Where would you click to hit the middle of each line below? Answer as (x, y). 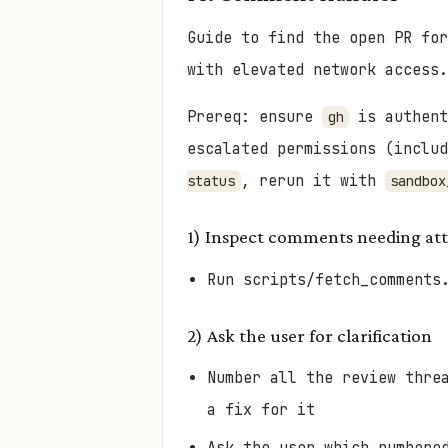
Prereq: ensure (254, 117)
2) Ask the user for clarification (309, 335)
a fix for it (261, 409)
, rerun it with (312, 181)
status (211, 181)
